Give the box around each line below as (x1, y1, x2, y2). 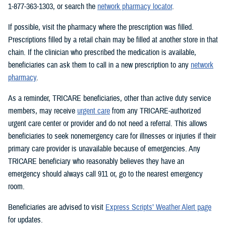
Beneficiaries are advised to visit (8, 202, 105, 212)
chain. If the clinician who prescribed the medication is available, (8, 47, 196, 58)
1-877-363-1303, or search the (8, 1, 97, 12)
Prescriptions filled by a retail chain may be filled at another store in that (8, 34, 218, 45)
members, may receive (8, 105, 77, 116)
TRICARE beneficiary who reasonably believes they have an (8, 156, 184, 166)
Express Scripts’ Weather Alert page (105, 202, 211, 212)
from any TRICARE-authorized (110, 105, 201, 116)
